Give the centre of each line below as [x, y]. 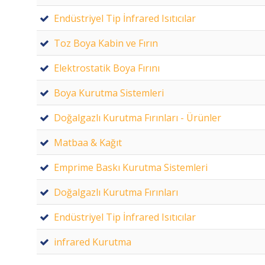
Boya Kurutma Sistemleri [109, 93]
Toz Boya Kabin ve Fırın [106, 43]
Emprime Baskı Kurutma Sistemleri [131, 167]
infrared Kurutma [93, 242]
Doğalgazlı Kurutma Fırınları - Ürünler [138, 117]
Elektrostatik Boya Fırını [107, 68]
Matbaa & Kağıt [88, 142]
